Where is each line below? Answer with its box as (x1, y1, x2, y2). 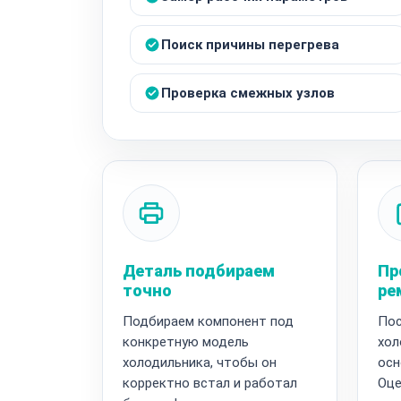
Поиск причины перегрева (161, 36, 339, 53)
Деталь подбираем (123, 260, 275, 280)
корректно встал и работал (123, 374, 297, 391)
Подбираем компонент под (123, 312, 294, 329)
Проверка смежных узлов (161, 84, 335, 101)
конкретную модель (123, 333, 249, 350)
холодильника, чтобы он (123, 354, 277, 371)
